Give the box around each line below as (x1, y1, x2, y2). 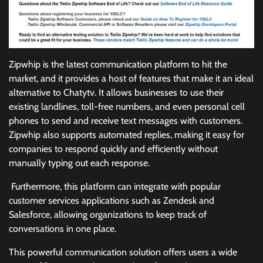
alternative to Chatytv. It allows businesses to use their (9, 86, 224, 98)
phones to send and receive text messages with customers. (9, 114, 242, 126)
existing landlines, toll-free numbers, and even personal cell (9, 100, 245, 112)
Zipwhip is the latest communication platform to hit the (9, 58, 227, 70)
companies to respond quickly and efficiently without (9, 143, 218, 154)
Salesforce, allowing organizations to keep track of (9, 208, 207, 220)
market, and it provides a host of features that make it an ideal (9, 72, 254, 84)
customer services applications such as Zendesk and (9, 194, 214, 206)
